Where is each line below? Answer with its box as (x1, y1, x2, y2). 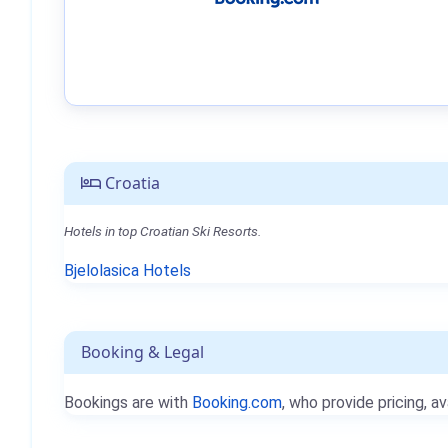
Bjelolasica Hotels (64, 261, 191, 280)
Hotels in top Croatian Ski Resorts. (64, 223, 261, 239)
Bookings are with (64, 393, 192, 412)
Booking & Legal (81, 341, 204, 363)
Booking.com (192, 393, 282, 412)
